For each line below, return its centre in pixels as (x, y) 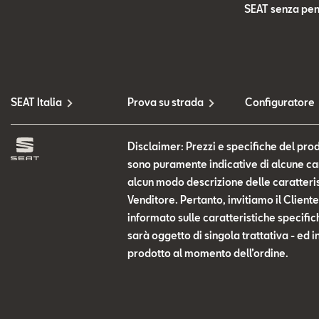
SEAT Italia (36, 102)
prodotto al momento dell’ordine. (208, 253)
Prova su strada (166, 102)
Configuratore (279, 102)
